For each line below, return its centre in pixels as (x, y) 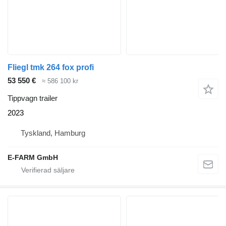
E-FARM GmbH (33, 157)
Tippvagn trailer (33, 98)
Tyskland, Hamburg (53, 133)
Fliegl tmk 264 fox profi (51, 68)
